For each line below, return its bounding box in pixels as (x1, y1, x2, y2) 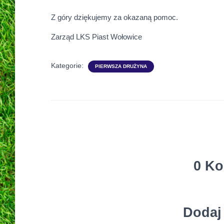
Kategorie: (51, 61, 85, 69)
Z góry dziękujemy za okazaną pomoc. (51, 13, 178, 21)
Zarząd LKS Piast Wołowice (51, 32, 142, 41)
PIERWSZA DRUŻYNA (95, 63, 147, 69)
